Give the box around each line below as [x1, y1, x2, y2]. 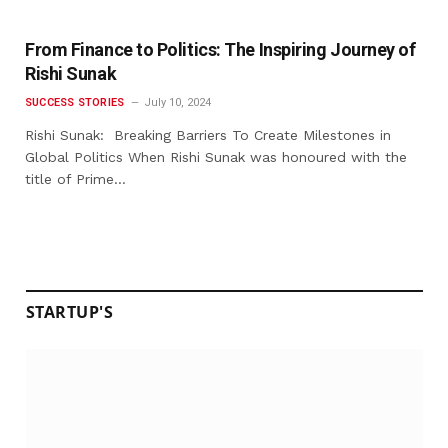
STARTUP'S [26, 300, 114, 323]
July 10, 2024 [144, 95, 212, 109]
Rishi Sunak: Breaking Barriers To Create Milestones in [25, 126, 391, 143]
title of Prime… [25, 170, 126, 187]
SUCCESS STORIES [25, 95, 125, 109]
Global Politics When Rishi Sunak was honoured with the [25, 148, 407, 165]
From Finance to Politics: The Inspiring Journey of [25, 38, 416, 60]
